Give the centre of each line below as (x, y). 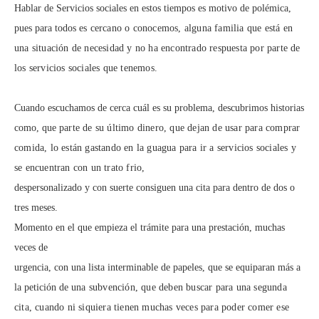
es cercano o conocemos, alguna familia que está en (186, 28)
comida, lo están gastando (69, 148)
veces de (31, 247)
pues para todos (47, 28)
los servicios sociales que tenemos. (88, 68)
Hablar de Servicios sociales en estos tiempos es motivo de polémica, (153, 8)
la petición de (43, 287)
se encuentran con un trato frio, (81, 168)
